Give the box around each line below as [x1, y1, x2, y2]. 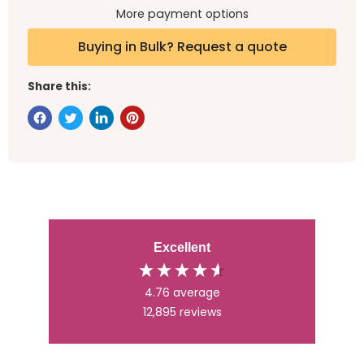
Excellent [154, 240, 210, 255]
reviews [179, 304, 222, 321]
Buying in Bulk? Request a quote [77, 37, 287, 57]
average [172, 284, 220, 301]
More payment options [115, 6, 249, 23]
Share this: [28, 79, 91, 95]
